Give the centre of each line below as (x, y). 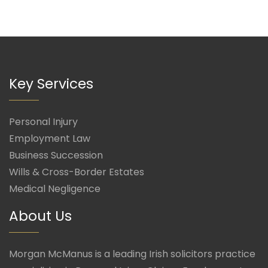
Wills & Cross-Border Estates (77, 172)
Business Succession (56, 156)
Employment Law (50, 139)
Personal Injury (43, 122)
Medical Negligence (55, 189)
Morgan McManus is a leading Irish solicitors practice (132, 254)
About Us (40, 216)
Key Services (51, 84)
